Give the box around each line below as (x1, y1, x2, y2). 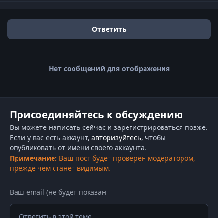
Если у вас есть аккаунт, (9, 133, 91, 143)
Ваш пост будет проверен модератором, (56, 153, 195, 163)
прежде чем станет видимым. (9, 163, 110, 173)
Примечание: (9, 153, 57, 163)
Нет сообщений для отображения (48, 63, 170, 73)
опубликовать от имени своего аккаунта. (9, 143, 146, 153)
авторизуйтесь (91, 133, 141, 143)
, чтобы (141, 133, 166, 143)
